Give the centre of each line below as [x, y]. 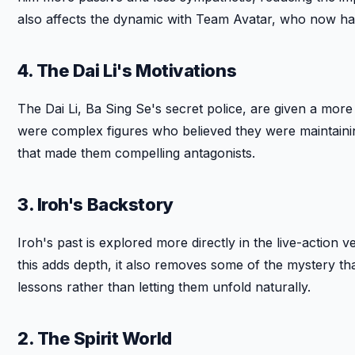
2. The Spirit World [95, 338]
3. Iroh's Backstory [95, 204]
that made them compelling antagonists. [136, 153]
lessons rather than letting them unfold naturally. [164, 286]
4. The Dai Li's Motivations [127, 70]
